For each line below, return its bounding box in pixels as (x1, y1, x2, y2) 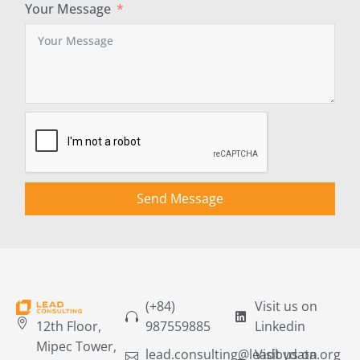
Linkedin (255, 317, 305, 335)
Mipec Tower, (36, 337, 117, 355)
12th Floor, (36, 317, 101, 335)
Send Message (137, 189, 223, 207)
